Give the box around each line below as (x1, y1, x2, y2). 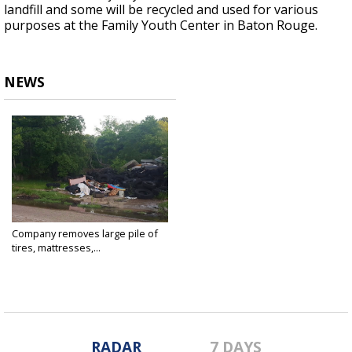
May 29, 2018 (12, 254, 64, 266)
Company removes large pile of (12, 226, 158, 241)
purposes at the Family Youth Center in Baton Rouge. (4, 16, 317, 35)
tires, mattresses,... (12, 240, 101, 255)
